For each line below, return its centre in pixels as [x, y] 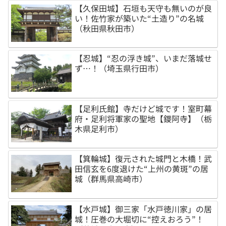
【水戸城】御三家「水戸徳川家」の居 [144, 209]
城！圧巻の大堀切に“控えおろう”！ [139, 219]
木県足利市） [99, 128]
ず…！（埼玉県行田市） [119, 68]
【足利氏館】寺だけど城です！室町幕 [144, 108]
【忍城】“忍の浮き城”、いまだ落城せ [144, 58]
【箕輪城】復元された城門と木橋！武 [144, 159]
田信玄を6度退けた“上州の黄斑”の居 [142, 169]
